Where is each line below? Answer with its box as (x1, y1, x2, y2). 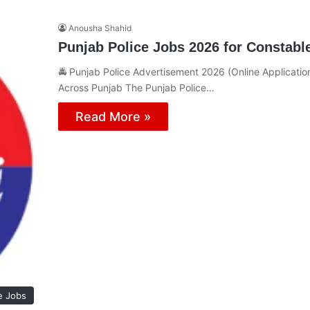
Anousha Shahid (69, 22, 131, 33)
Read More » (75, 109, 151, 124)
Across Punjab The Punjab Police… (58, 81, 215, 93)
